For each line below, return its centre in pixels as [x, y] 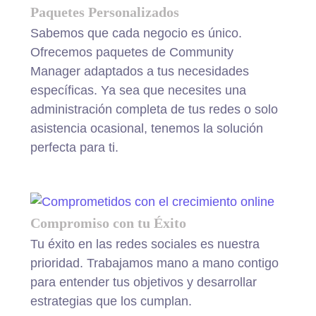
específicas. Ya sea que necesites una [138, 90]
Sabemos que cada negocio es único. [136, 33]
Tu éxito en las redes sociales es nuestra [145, 244]
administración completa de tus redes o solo [154, 109]
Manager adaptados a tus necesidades [139, 71]
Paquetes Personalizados [104, 12]
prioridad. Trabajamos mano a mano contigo [154, 263]
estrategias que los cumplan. [111, 301]
